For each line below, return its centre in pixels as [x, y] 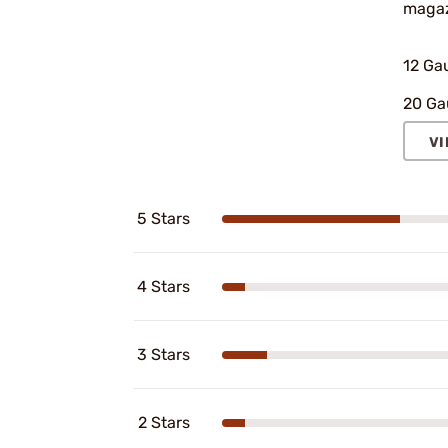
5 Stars [163, 218]
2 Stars [164, 422]
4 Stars [163, 286]
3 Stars [163, 354]
